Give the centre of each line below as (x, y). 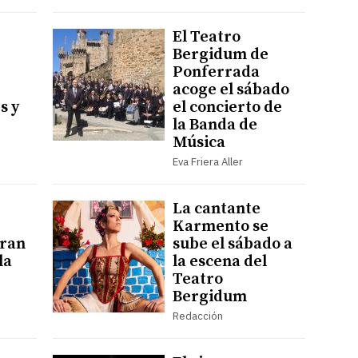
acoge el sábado (231, 89)
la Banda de (215, 125)
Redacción (197, 316)
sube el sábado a (232, 244)
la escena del (219, 261)
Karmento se (220, 226)
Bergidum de (220, 54)
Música (199, 142)
